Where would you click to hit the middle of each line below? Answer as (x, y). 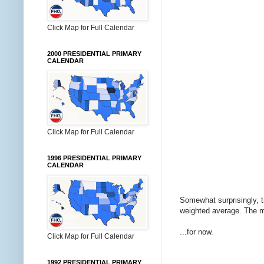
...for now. (197, 232)
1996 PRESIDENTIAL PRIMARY (94, 158)
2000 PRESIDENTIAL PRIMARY (94, 54)
